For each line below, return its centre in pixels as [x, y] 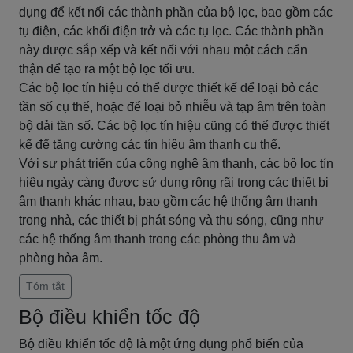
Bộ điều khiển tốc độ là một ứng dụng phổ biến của [161, 344]
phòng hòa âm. [61, 258]
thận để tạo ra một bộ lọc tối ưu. [107, 69]
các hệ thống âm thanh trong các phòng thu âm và [158, 239]
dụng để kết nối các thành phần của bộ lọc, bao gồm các [176, 12]
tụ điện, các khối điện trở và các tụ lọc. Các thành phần [171, 31]
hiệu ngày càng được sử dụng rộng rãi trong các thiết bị [174, 182]
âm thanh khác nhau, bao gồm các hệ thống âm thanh [168, 201]
